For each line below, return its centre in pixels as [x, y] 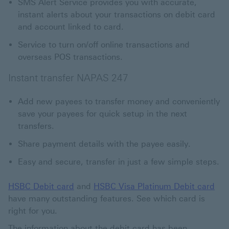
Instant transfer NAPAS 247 [68, 78]
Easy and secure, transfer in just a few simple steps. [119, 162]
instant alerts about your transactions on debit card [117, 15]
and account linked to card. [71, 27]
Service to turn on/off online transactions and [104, 45]
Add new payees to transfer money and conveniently [119, 102]
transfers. [36, 126]
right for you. [33, 211]
